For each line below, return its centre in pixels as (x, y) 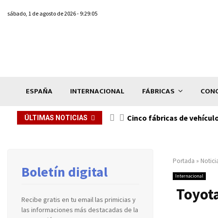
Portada (184, 161)
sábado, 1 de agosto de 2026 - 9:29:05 (52, 13)
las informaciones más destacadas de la (80, 209)
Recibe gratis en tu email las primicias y (79, 199)
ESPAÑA (39, 91)
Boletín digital (64, 172)
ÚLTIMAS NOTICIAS (56, 118)
